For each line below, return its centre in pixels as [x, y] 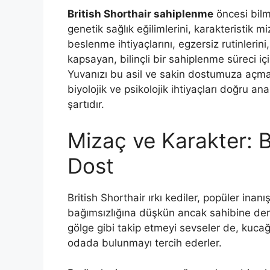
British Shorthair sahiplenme [140, 14]
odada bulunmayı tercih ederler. [145, 243]
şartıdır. [86, 105]
